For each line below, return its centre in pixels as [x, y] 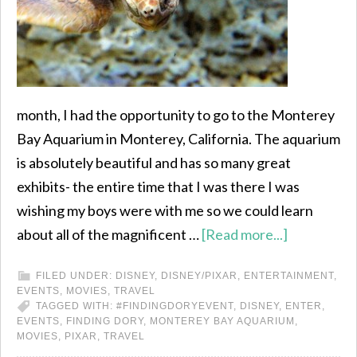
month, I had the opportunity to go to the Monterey [176, 115]
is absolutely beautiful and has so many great [154, 163]
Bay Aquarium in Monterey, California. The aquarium [178, 139]
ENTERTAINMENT [289, 276]
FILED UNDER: [76, 276]
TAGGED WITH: [76, 306]
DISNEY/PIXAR [199, 276]
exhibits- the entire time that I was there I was [158, 186]
